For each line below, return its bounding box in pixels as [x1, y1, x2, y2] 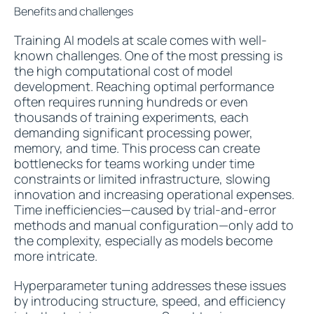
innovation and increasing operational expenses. [14, 186, 294, 203]
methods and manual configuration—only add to [14, 217, 294, 233]
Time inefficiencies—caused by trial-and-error [14, 201, 276, 218]
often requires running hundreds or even [14, 93, 248, 110]
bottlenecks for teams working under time [14, 155, 254, 172]
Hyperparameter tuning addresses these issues [14, 277, 286, 294]
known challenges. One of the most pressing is [14, 47, 282, 64]
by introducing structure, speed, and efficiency [14, 292, 285, 309]
